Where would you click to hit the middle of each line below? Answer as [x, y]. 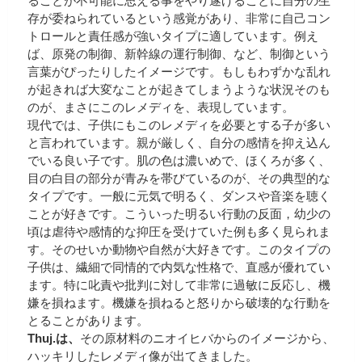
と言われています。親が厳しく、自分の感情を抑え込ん [179, 143]
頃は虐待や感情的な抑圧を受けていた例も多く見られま [179, 232]
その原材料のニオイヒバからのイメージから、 [207, 339]
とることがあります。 [88, 321]
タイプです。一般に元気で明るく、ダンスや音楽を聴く [179, 196]
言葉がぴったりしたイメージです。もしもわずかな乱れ [179, 72]
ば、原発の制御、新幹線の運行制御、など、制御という [179, 54]
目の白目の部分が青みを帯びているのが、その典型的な [179, 179]
